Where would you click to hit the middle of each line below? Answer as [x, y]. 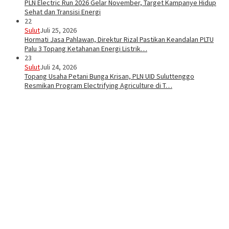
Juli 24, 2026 [58, 67]
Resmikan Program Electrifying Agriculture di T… [98, 86]
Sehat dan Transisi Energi [63, 12]
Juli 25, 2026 [58, 30]
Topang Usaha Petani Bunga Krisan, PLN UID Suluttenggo [109, 76]
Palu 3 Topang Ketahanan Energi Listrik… [86, 49]
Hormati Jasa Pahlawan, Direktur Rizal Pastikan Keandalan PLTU [119, 40]
